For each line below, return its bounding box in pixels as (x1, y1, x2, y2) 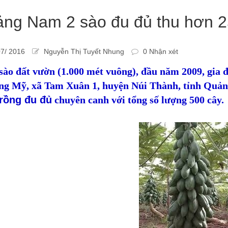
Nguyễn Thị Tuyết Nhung (41, 47, 124, 55)
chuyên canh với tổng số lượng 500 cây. (51, 94, 226, 105)
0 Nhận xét (140, 47, 178, 55)
